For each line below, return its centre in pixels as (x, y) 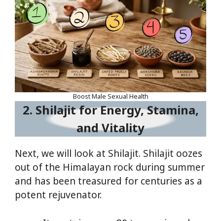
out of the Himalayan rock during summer (110, 167)
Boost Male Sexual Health (110, 96)
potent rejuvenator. (58, 195)
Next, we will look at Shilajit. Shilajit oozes (109, 154)
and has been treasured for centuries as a (109, 181)
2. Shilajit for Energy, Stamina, (110, 110)
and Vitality (110, 128)
